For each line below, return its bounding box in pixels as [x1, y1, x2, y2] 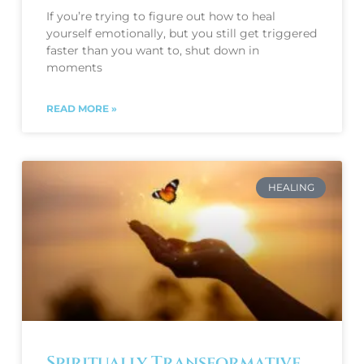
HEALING [267, 181, 314, 194]
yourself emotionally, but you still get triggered [45, 25, 317, 41]
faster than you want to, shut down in [45, 42, 259, 58]
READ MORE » [45, 102, 117, 115]
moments [45, 59, 102, 75]
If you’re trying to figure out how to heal [45, 8, 275, 24]
